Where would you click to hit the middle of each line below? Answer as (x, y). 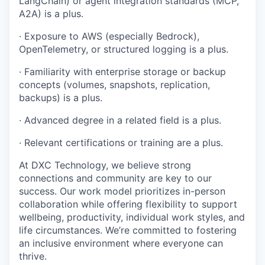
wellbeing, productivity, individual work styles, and (132, 217)
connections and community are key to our (115, 178)
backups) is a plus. (61, 97)
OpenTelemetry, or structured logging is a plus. (124, 49)
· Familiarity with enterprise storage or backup (122, 71)
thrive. (33, 256)
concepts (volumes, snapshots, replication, (114, 84)
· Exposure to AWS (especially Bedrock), (109, 36)
